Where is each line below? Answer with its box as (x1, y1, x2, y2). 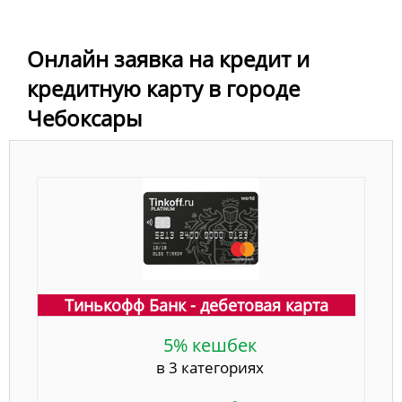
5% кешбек (163, 332, 257, 357)
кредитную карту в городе (27, 73, 300, 103)
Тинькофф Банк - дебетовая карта (65, 293, 328, 316)
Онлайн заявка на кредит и (27, 43, 310, 74)
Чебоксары (27, 102, 142, 133)
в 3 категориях (156, 356, 264, 378)
